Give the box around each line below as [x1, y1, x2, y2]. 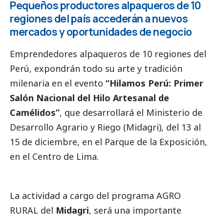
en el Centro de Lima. [10, 150, 99, 162]
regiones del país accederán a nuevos [10, 11, 188, 25]
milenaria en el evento [10, 77, 106, 89]
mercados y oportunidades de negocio [10, 24, 192, 39]
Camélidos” [10, 106, 60, 118]
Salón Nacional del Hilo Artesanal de [10, 91, 169, 104]
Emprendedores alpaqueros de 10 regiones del [10, 47, 206, 60]
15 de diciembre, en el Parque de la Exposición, [10, 135, 207, 148]
